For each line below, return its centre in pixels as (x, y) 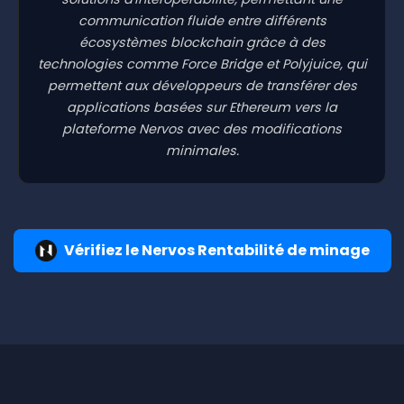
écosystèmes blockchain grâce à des (202, 42)
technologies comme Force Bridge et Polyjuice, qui (202, 64)
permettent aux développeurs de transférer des (202, 85)
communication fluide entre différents (202, 20)
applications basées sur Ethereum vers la (202, 107)
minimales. (202, 150)
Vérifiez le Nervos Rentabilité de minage (216, 250)
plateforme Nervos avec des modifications (202, 129)
